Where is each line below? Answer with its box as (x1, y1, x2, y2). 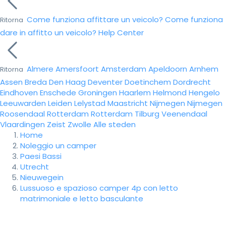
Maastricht (107, 98, 148, 108)
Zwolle (68, 119, 91, 130)
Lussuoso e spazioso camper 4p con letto (20, 183, 178, 193)
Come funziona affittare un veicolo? (27, 14, 163, 25)
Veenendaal (161, 108, 207, 119)
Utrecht (20, 161, 49, 172)
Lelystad (74, 98, 105, 108)
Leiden (48, 98, 72, 108)
